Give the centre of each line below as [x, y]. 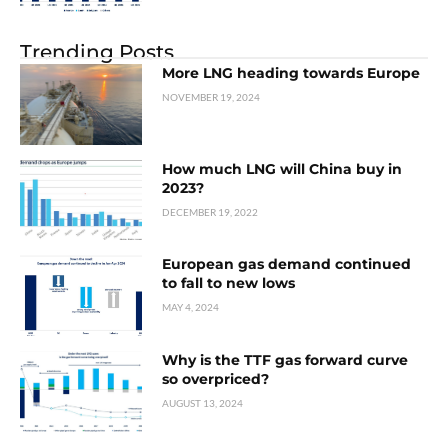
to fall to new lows [229, 283]
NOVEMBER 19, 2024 [211, 96]
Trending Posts [97, 51]
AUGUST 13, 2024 [203, 403]
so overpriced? [216, 379]
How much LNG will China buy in [282, 168]
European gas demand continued [287, 264]
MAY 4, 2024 [191, 307]
